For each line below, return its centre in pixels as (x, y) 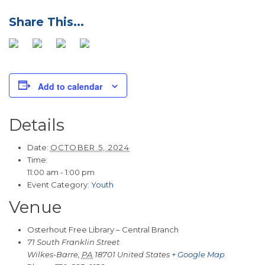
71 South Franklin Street (73, 242)
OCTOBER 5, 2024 (90, 147)
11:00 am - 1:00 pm (61, 172)
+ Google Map (198, 254)
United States (144, 254)
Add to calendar (70, 86)
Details (37, 125)
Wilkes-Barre (52, 254)
